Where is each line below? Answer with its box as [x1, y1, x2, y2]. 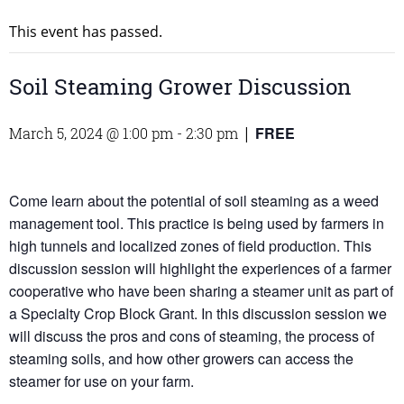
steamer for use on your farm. [9, 371, 194, 392]
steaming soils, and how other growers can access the [9, 348, 353, 370]
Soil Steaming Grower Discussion [9, 72, 351, 102]
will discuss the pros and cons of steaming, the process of [9, 326, 374, 347]
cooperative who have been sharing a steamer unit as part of [9, 280, 393, 302]
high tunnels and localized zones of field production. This [9, 235, 372, 257]
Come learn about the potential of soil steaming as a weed [9, 190, 379, 212]
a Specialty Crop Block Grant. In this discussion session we [9, 303, 387, 325]
